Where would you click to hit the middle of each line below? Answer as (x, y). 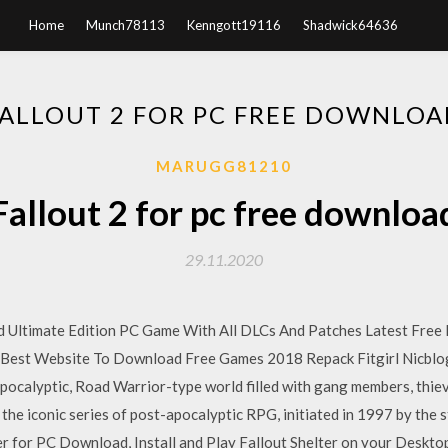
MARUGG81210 (224, 166)
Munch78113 (125, 25)
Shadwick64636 (350, 25)
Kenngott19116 (233, 25)
